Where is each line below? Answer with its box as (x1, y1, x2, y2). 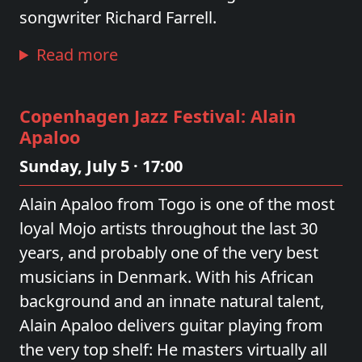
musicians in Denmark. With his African (19, 266, 314, 288)
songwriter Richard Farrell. (19, 6, 217, 28)
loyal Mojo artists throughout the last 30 (19, 217, 318, 239)
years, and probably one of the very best (19, 242, 318, 263)
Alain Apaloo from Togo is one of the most (19, 193, 335, 215)
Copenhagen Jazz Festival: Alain (19, 104, 296, 128)
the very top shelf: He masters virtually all (19, 339, 327, 360)
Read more (36, 44, 119, 65)
